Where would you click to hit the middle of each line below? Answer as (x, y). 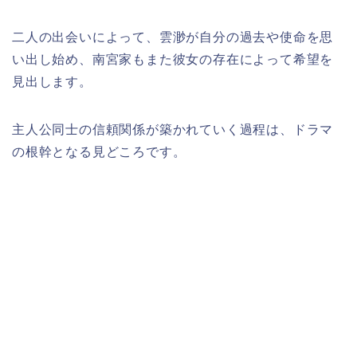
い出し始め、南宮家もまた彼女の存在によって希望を (173, 59)
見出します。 (52, 81)
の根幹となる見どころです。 (99, 151)
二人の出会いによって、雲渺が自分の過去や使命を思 (173, 37)
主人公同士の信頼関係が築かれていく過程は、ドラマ (173, 129)
